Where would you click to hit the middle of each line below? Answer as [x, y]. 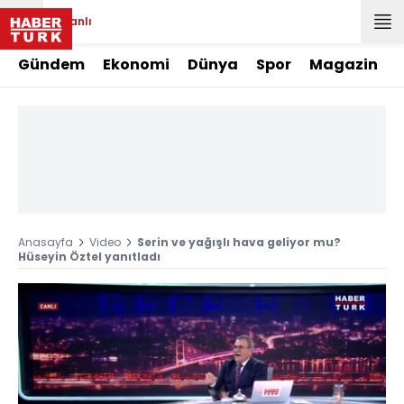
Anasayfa [46, 242]
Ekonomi [136, 64]
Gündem [51, 64]
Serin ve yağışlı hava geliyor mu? [239, 242]
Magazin [344, 64]
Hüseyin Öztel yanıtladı [89, 257]
